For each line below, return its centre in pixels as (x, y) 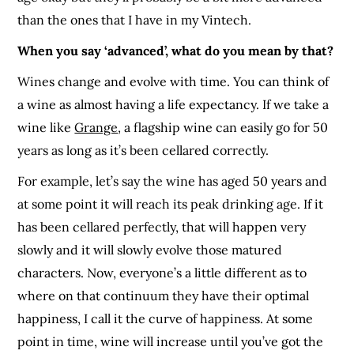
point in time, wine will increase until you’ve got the (171, 341)
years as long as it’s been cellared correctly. (143, 150)
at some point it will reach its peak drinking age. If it (171, 203)
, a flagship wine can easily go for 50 (223, 127)
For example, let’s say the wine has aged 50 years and (173, 181)
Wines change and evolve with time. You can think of (173, 81)
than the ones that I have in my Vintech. (135, 19)
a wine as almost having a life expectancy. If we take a (173, 104)
